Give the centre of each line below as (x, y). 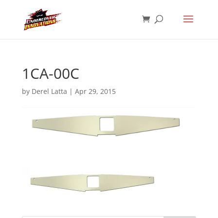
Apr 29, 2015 (95, 91)
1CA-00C (50, 73)
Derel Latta (49, 91)
